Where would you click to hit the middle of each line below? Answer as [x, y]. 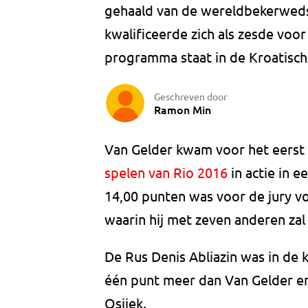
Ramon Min [183, 109]
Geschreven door [190, 96]
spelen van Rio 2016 [166, 173]
